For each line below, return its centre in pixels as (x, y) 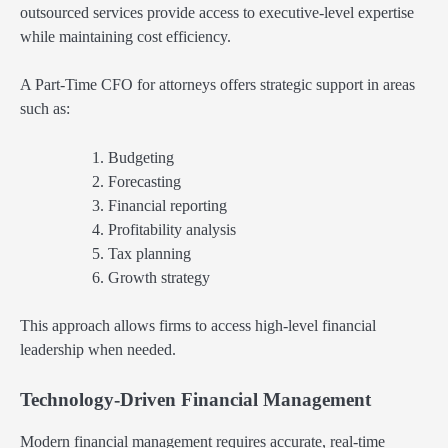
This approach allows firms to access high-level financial (198, 325)
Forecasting (144, 181)
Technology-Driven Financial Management (195, 399)
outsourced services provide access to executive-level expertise (217, 13)
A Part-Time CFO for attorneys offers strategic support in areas (217, 85)
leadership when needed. (98, 349)
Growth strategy (159, 277)
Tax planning (149, 253)
